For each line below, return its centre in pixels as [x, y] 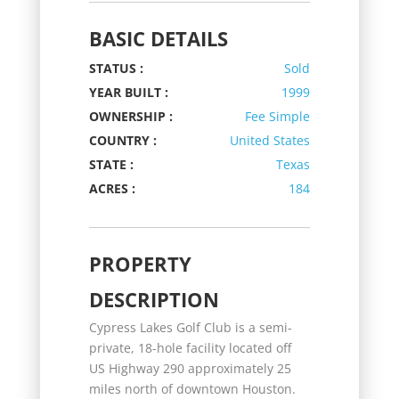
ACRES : [112, 188]
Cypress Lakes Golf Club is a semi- [190, 327]
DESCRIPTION [154, 299]
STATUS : [116, 68]
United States [270, 140]
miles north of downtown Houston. [192, 388]
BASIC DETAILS [158, 38]
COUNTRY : [122, 140]
